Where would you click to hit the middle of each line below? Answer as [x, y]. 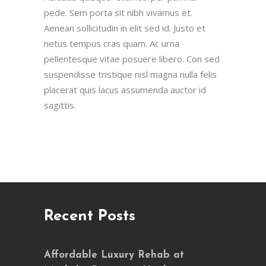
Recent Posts [90, 216]
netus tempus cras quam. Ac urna [112, 43]
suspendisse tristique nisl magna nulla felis [130, 74]
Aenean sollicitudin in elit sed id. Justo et [125, 28]
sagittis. [60, 105]
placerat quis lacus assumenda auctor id [125, 90]
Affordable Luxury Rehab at [114, 255]
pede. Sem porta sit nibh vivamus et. [118, 12]
